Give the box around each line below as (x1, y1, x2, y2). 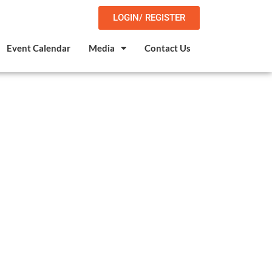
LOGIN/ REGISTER (112, 12, 185, 23)
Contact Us (144, 42, 191, 53)
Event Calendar (6, 42, 70, 53)
